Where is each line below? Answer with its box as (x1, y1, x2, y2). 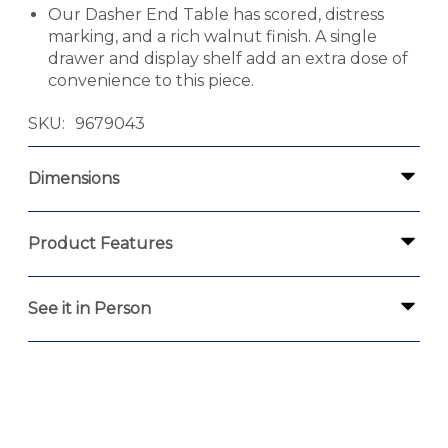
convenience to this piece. (48, 71, 254, 91)
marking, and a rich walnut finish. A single (48, 27, 377, 47)
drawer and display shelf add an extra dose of (48, 49, 408, 69)
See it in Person (28, 299, 151, 319)
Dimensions (28, 168, 119, 188)
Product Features (28, 233, 172, 253)
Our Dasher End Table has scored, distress (48, 5, 384, 25)
